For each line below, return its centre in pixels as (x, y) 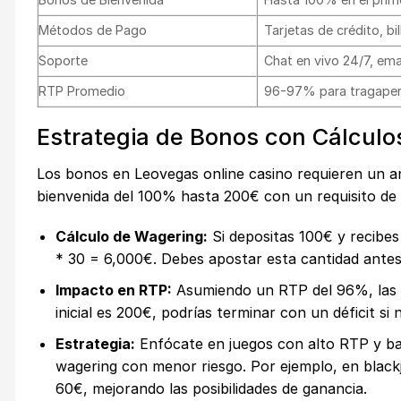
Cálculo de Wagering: (131, 237)
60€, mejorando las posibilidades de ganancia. (211, 388)
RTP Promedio (82, 90)
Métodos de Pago (93, 30)
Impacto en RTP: (113, 290)
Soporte (63, 60)
